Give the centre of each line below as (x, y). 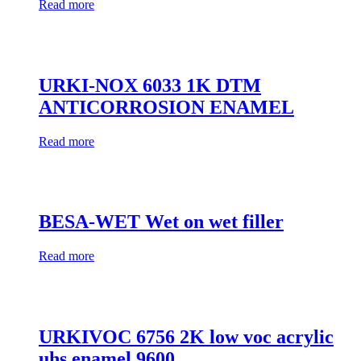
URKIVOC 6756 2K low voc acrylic (186, 337)
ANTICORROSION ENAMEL (166, 107)
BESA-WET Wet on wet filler (161, 222)
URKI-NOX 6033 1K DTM (150, 85)
